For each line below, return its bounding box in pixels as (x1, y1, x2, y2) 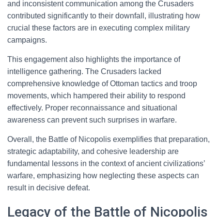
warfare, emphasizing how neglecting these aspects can (7, 171, 199, 180)
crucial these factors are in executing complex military (7, 24, 190, 32)
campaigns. (7, 36, 47, 44)
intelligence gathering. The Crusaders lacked (7, 67, 161, 76)
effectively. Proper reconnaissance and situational (7, 104, 177, 112)
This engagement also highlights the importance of (7, 55, 180, 63)
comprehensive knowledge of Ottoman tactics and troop (7, 79, 197, 88)
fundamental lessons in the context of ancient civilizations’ (7, 159, 205, 168)
